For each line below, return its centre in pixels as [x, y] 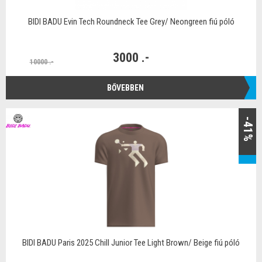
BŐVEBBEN [125, 87]
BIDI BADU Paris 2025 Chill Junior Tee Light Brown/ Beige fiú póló [131, 243]
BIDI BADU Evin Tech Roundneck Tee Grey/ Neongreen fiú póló [131, 22]
